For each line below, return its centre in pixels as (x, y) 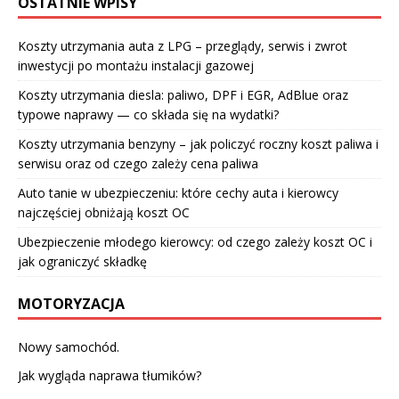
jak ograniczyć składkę (82, 261)
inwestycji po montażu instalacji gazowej (136, 65)
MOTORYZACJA (71, 303)
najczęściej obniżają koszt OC (104, 212)
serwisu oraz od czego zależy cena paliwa (138, 163)
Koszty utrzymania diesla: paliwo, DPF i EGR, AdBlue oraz (183, 94)
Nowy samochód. (69, 346)
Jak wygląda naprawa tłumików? (110, 375)
